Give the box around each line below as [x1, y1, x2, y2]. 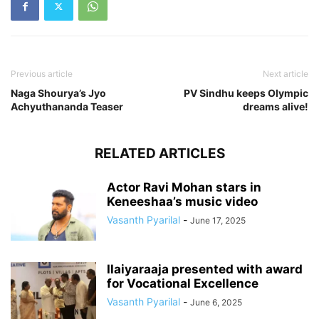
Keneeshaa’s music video [107, 194, 258, 209]
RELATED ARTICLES [94, 145, 225, 162]
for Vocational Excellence [107, 276, 258, 291]
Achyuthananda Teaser [11, 100, 123, 113]
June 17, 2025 [190, 214, 246, 226]
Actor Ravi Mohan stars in [107, 179, 261, 194]
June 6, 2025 [190, 296, 242, 308]
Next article [263, 68, 308, 79]
